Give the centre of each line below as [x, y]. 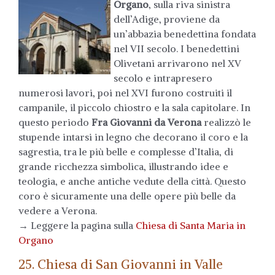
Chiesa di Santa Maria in [191, 225]
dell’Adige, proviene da [166, 19]
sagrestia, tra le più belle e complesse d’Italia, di [126, 151]
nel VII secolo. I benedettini [176, 48]
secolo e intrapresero [163, 78]
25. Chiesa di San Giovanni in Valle [121, 264]
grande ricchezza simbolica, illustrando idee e [123, 166]
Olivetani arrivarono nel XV [177, 63]
